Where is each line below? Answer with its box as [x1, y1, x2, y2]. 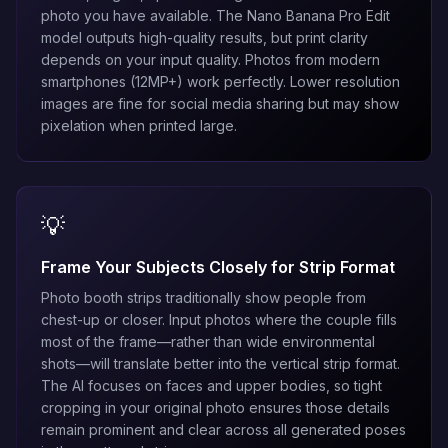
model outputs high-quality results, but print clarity [41, 29, 368, 46]
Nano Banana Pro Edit [247, 7, 390, 24]
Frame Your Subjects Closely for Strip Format [41, 257, 395, 277]
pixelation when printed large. [41, 117, 237, 134]
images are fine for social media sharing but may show [41, 95, 399, 112]
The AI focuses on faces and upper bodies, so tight [41, 377, 382, 394]
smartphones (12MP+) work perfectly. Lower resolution [41, 73, 400, 90]
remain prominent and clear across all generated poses [41, 421, 406, 438]
